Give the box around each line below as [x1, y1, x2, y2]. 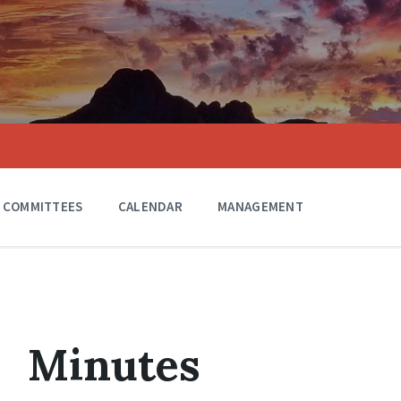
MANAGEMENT [218, 198, 304, 215]
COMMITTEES [2, 198, 83, 215]
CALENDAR [117, 198, 183, 215]
